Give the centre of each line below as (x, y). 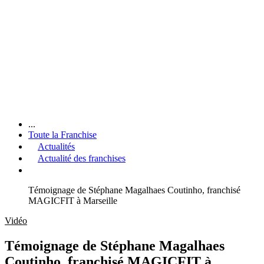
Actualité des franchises (82, 158)
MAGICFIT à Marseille (73, 200)
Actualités (56, 146)
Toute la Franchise (62, 134)
